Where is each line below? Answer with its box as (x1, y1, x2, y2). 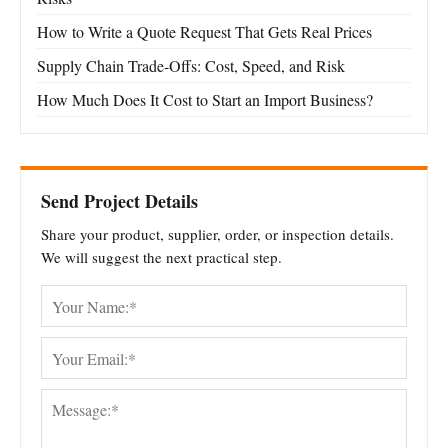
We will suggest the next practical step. (41, 247, 282, 268)
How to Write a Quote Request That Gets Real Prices (37, 21, 372, 43)
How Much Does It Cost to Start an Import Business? (37, 89, 373, 111)
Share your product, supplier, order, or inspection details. (41, 224, 394, 245)
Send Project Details (41, 188, 198, 215)
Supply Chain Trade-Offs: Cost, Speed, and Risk (37, 55, 345, 77)
